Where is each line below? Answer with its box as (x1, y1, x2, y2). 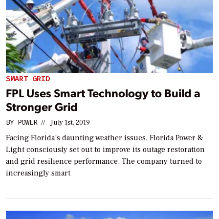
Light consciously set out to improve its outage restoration (6, 145, 205, 155)
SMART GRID (6, 73, 50, 84)
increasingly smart (6, 168, 70, 178)
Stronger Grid (6, 99, 78, 114)
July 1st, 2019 (50, 118, 90, 128)
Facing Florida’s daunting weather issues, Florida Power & (6, 133, 203, 143)
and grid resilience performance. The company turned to (6, 156, 202, 167)
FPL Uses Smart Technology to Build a (6, 85, 200, 101)
